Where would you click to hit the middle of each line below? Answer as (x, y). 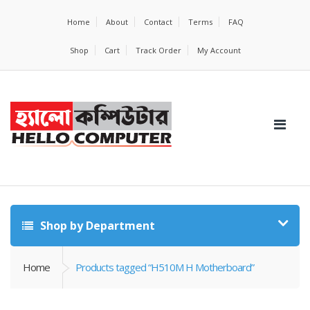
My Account (219, 50)
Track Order (158, 50)
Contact (158, 22)
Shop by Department (96, 226)
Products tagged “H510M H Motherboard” (165, 267)
